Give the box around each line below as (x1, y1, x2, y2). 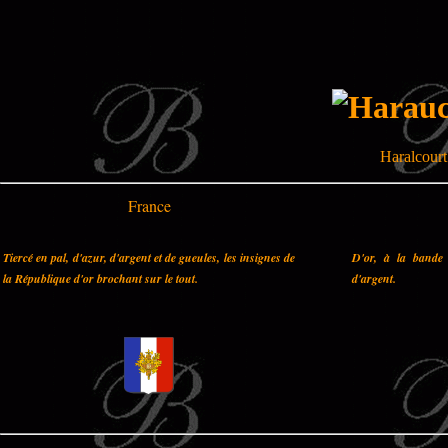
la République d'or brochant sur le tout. (3, 269, 198, 287)
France (127, 194, 171, 216)
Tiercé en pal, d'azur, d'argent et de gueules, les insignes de (3, 248, 295, 266)
